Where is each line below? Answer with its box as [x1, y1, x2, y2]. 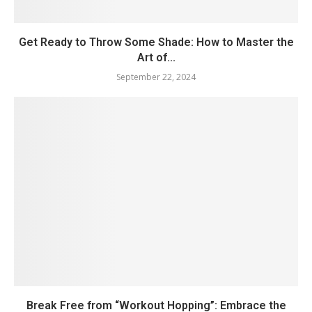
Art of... [136, 50, 175, 64]
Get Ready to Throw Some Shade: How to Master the [18, 35, 294, 49]
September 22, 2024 [116, 70, 196, 83]
